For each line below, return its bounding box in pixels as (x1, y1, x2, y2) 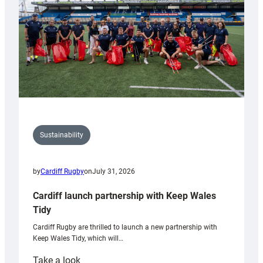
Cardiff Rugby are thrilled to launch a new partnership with (33, 223, 217, 232)
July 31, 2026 (92, 167, 135, 176)
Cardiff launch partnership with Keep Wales (33, 190, 216, 202)
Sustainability (40, 131, 83, 140)
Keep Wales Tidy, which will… (33, 234, 123, 243)
